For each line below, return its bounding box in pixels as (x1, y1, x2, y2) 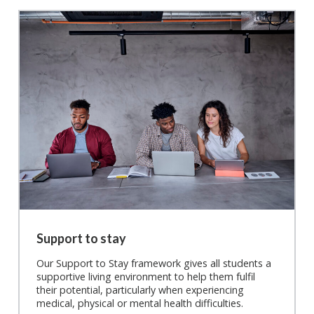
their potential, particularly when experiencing (36, 282, 244, 296)
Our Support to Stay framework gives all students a (36, 256, 271, 270)
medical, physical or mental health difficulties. (36, 296, 243, 310)
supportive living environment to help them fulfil (36, 269, 255, 283)
